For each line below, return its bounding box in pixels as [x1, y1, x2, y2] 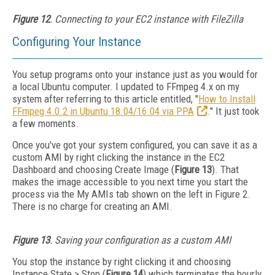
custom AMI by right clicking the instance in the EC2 [12, 151, 225, 163]
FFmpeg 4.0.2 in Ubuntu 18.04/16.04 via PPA [12, 105, 194, 117]
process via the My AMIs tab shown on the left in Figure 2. [12, 188, 250, 200]
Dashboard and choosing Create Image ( [12, 163, 174, 176]
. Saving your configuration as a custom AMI [50, 234, 231, 246]
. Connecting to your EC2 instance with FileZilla [50, 13, 243, 25]
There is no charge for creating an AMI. [12, 200, 175, 212]
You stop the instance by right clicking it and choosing [12, 255, 231, 268]
